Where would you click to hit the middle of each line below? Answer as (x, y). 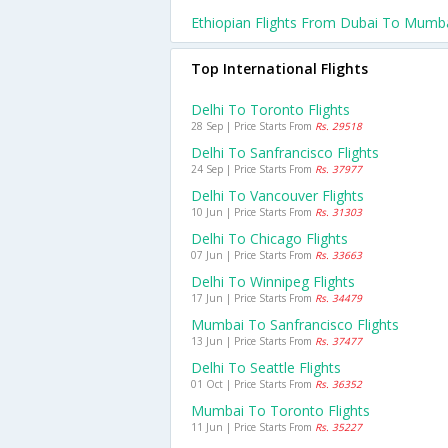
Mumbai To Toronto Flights (280, 410)
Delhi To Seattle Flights (266, 367)
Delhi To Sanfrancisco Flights (285, 152)
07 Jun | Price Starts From (253, 255)
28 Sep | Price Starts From (253, 126)
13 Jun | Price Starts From (253, 341)
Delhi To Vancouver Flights (277, 195)
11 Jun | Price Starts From (253, 427)
